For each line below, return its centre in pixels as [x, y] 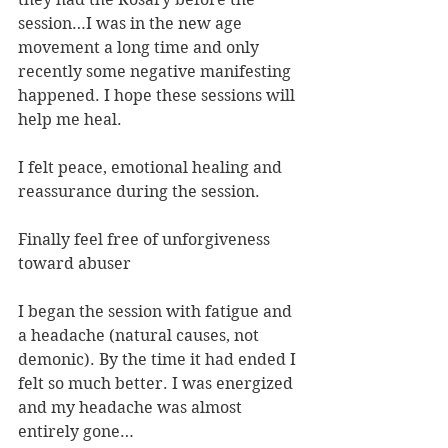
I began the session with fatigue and [157, 312]
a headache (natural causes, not [140, 336]
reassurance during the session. [139, 192]
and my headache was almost [132, 408]
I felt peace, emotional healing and [152, 168]
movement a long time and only [140, 48]
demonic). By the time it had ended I [159, 360]
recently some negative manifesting [156, 72]
